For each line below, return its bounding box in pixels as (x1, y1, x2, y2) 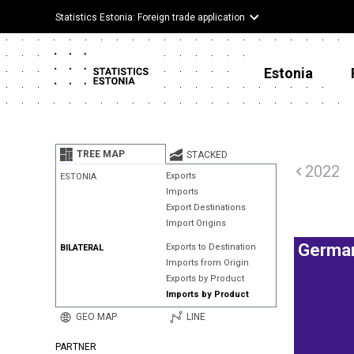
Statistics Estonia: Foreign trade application (55, 12, 245, 23)
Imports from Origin (165, 258, 249, 268)
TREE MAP (77, 149, 125, 160)
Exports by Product (165, 273, 244, 284)
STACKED (186, 149, 228, 160)
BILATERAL (60, 243, 104, 253)
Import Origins (165, 218, 226, 228)
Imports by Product (165, 289, 249, 299)
